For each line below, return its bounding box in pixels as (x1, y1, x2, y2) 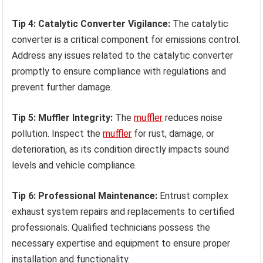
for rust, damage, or (131, 127, 215, 139)
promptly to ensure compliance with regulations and (12, 65, 227, 77)
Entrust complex (157, 190, 229, 201)
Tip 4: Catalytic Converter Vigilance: (12, 18, 171, 29)
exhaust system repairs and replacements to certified (12, 205, 235, 217)
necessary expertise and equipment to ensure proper (12, 237, 231, 249)
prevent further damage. (12, 81, 113, 93)
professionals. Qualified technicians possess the (12, 221, 211, 233)
